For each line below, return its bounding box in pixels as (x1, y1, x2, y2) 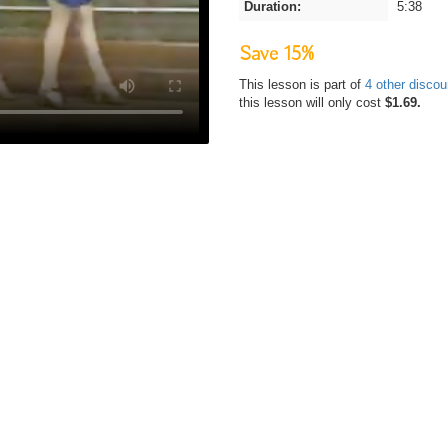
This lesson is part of (239, 77, 365, 92)
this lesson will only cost (239, 95, 385, 110)
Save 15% (239, 41, 314, 68)
